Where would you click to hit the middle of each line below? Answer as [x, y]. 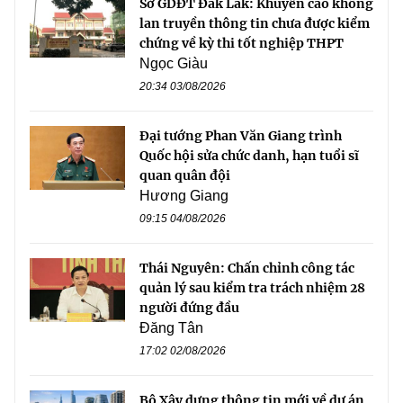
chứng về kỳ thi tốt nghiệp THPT [242, 44]
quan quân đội [185, 176]
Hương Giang [184, 196]
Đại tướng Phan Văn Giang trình [241, 136]
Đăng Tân [171, 328]
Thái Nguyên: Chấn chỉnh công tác [247, 269]
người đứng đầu [189, 308]
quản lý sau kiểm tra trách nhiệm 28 [252, 288]
